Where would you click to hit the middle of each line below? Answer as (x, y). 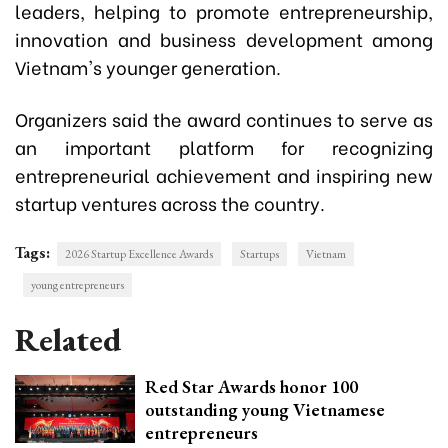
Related (68, 340)
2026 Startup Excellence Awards (139, 254)
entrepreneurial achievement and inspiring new (224, 175)
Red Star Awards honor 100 (251, 387)
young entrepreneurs (77, 285)
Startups (259, 254)
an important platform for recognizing (224, 147)
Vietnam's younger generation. (148, 67)
